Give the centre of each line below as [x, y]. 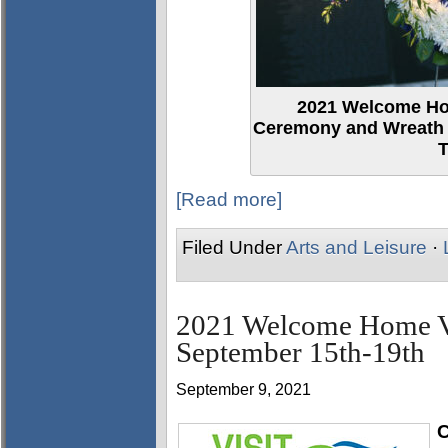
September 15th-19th [300, 352]
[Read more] [229, 199]
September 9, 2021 [243, 389]
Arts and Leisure [356, 247]
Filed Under [234, 247]
